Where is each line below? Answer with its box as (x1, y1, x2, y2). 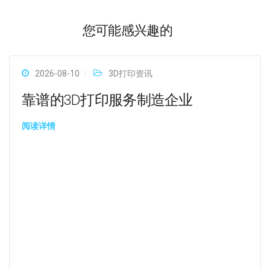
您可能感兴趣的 (82, 23, 173, 38)
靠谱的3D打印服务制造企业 (22, 92, 193, 108)
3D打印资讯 (108, 69, 152, 78)
